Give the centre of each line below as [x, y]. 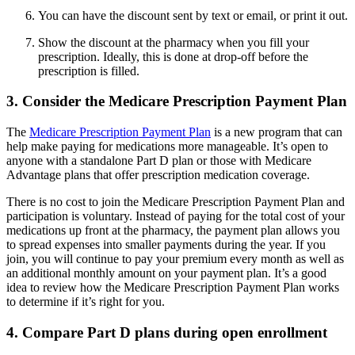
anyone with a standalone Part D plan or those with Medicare [159, 161]
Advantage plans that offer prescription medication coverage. [158, 175]
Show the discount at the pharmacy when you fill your [174, 42]
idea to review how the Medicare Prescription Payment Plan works [173, 288]
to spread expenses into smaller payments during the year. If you [166, 245]
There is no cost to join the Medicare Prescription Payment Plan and [176, 202]
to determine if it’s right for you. [86, 302]
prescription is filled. [89, 71]
